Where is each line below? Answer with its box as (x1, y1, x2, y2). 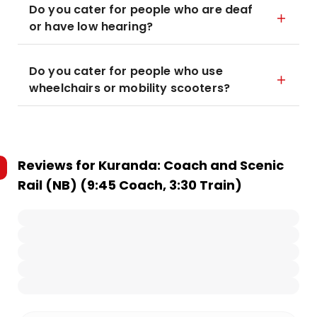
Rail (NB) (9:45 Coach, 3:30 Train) (18, 176, 242, 194)
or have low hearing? (29, 18, 153, 35)
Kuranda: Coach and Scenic (98, 156, 284, 174)
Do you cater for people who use (29, 63, 223, 79)
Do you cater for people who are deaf (29, 1, 253, 18)
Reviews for (18, 156, 98, 174)
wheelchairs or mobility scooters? (29, 80, 230, 96)
